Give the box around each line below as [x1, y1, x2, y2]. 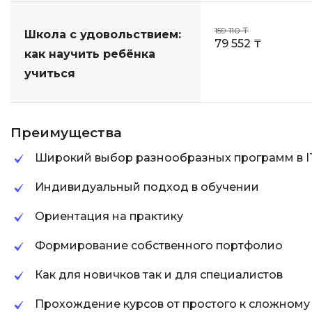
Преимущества [10, 125, 122, 141]
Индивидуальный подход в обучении [35, 180, 259, 194]
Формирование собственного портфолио [35, 239, 283, 252]
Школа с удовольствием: [24, 28, 181, 41]
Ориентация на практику [35, 210, 183, 223]
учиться [24, 67, 75, 80]
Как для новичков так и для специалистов [35, 268, 283, 281]
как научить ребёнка [24, 47, 155, 61]
